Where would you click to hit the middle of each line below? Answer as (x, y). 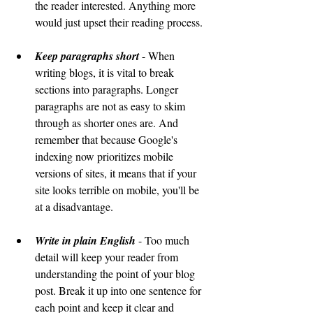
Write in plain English (85, 240)
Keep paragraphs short (87, 56)
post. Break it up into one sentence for (119, 290)
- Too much (164, 240)
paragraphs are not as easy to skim (111, 106)
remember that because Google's (108, 139)
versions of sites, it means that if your (117, 173)
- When (158, 56)
